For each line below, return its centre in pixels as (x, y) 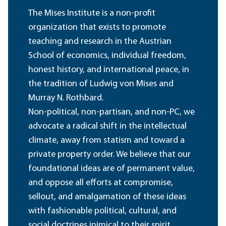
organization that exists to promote (97, 28)
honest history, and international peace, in (109, 70)
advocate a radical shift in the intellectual (107, 127)
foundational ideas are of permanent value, (111, 169)
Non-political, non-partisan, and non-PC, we (111, 112)
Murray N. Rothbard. (67, 98)
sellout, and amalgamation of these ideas (107, 197)
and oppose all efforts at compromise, (101, 183)
